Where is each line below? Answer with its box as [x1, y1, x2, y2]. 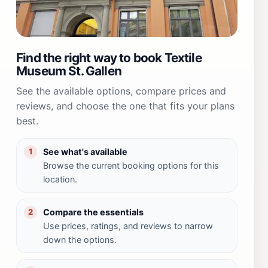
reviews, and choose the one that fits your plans [16, 99, 234, 112]
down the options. [43, 234, 117, 245]
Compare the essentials [43, 206, 144, 217]
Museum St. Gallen [16, 63, 121, 78]
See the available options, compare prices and [16, 84, 226, 97]
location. [43, 173, 77, 184]
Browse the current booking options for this [43, 160, 219, 170]
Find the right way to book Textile [16, 50, 202, 65]
